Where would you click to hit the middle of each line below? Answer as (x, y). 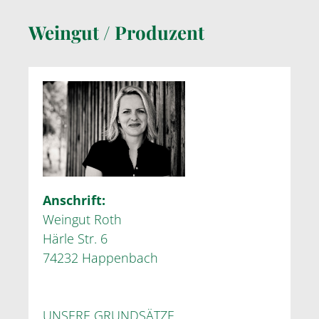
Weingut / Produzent (116, 33)
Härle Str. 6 (75, 238)
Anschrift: (74, 200)
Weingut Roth (82, 219)
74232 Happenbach (100, 257)
